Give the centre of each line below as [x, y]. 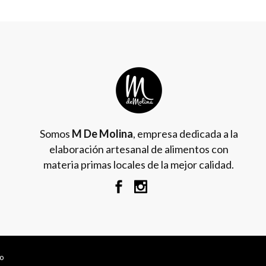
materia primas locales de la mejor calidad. [139, 164]
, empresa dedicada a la [185, 134]
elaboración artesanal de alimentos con [139, 149]
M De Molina [102, 134]
